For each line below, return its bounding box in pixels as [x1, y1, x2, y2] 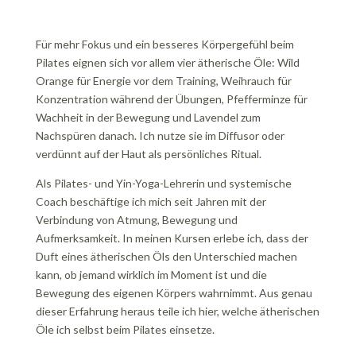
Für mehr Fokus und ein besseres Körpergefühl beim [35, 37, 294, 51]
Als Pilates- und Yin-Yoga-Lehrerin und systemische [35, 176, 292, 190]
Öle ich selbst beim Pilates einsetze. [35, 323, 215, 336]
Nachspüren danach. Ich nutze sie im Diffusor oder [35, 129, 284, 142]
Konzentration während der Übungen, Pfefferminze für [35, 92, 308, 106]
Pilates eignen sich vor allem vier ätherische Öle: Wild [35, 56, 300, 69]
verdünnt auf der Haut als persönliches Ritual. [35, 147, 261, 161]
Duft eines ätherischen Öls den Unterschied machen [35, 250, 297, 263]
